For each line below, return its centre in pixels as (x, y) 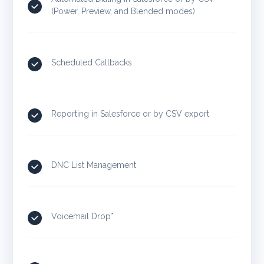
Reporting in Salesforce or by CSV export (131, 113)
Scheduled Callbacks (92, 62)
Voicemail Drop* (83, 216)
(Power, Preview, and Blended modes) (123, 11)
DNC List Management (94, 165)
